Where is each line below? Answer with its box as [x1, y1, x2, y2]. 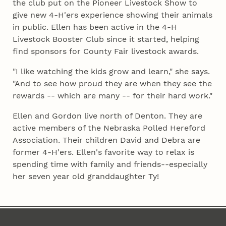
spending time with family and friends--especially [13, 159, 208, 169]
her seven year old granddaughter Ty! [13, 172, 159, 182]
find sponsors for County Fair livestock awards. [13, 46, 199, 56]
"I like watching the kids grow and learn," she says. [13, 67, 210, 77]
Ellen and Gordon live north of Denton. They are [13, 111, 203, 121]
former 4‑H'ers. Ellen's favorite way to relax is [13, 147, 195, 157]
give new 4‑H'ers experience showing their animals [13, 10, 213, 20]
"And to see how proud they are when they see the [13, 79, 212, 89]
